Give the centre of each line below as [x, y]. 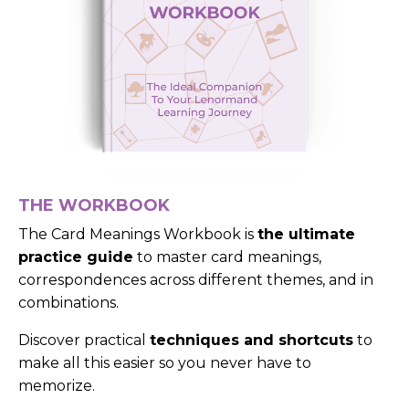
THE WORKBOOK [94, 206]
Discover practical [82, 341]
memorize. [57, 386]
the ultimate [306, 235]
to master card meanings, [229, 257]
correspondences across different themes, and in [196, 280]
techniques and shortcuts [252, 341]
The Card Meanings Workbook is [136, 235]
